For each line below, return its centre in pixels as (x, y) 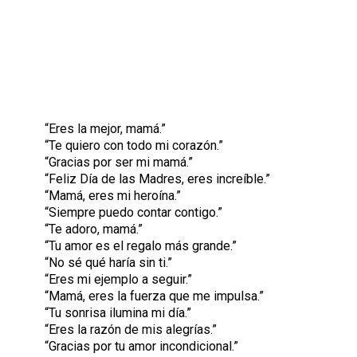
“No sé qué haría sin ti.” (108, 263)
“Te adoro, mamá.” (94, 229)
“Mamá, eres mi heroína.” (113, 196)
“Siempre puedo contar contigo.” (133, 212)
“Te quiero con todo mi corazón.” (134, 145)
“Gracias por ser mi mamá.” (119, 162)
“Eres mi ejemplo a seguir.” (118, 279)
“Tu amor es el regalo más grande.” (141, 246)
